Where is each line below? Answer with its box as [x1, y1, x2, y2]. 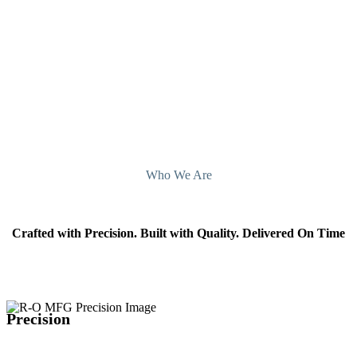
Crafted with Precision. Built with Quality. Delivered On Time [12, 226, 345, 240]
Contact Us [6, 28, 63, 42]
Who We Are [145, 167, 212, 182]
